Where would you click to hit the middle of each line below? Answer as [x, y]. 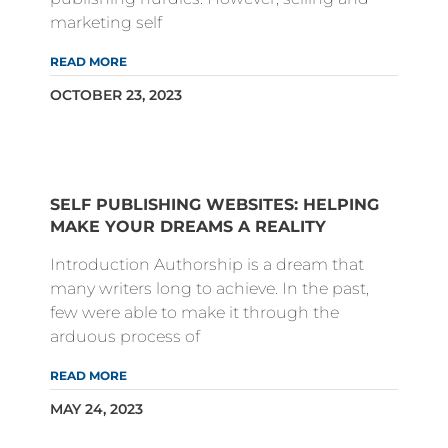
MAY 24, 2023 [96, 409]
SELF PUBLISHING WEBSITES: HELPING [214, 205]
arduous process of [125, 337]
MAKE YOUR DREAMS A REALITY [188, 227]
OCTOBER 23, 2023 [116, 95]
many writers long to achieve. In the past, [209, 289]
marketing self [106, 23]
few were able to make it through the [194, 313]
